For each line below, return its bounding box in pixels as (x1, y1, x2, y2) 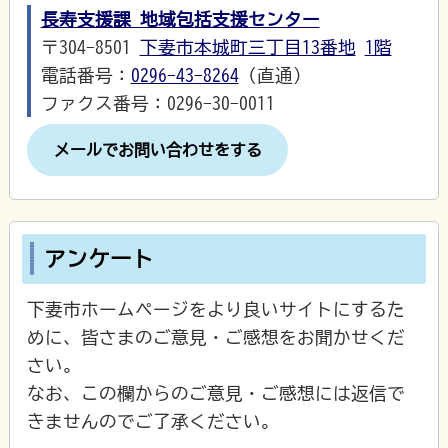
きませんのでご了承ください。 (27, 412, 280, 431)
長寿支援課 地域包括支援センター (40, 9, 320, 28)
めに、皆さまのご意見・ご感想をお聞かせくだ (27, 328, 406, 347)
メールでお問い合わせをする (53, 141, 262, 158)
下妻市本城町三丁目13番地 (139, 37, 356, 56)
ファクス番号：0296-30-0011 (40, 93, 275, 112)
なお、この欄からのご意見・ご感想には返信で (27, 384, 406, 403)
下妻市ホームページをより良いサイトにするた (27, 300, 406, 319)
